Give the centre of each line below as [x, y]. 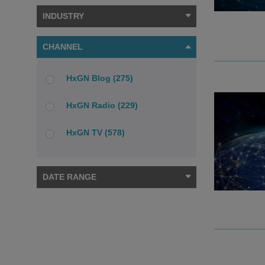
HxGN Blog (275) [100, 78]
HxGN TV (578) [96, 132]
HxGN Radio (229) [102, 105]
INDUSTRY [63, 16]
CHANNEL [63, 47]
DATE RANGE [70, 177]
